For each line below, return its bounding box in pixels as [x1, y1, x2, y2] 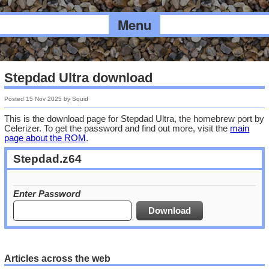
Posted [4, 95, 26, 102]
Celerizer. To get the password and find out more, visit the [4, 123, 231, 133]
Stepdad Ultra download [4, 70, 153, 85]
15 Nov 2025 [26, 95, 62, 102]
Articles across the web [4, 252, 111, 264]
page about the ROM [4, 133, 86, 143]
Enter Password [13, 189, 81, 199]
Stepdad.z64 [13, 153, 82, 166]
